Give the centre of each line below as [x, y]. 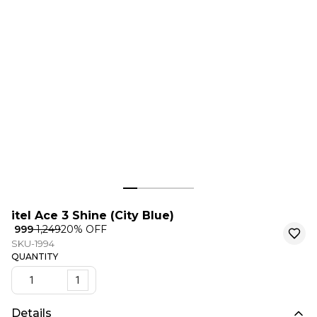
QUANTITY [35, 256]
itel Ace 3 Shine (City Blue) [93, 215]
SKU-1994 [33, 243]
